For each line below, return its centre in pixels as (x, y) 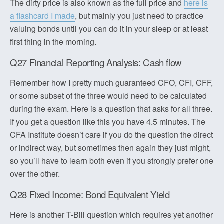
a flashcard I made (42, 16)
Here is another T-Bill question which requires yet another (111, 215)
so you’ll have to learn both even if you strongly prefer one (112, 161)
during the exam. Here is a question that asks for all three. (111, 109)
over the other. (35, 174)
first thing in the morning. (53, 42)
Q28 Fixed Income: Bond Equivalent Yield (90, 194)
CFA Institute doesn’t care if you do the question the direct (111, 135)
